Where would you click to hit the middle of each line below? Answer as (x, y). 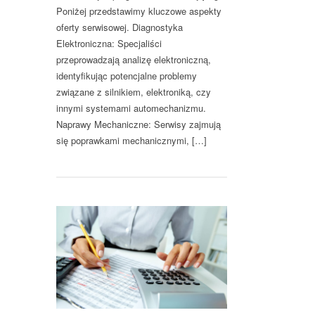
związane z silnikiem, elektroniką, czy (134, 92)
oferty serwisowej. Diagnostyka (120, 27)
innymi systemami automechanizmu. (131, 108)
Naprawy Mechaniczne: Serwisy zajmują (139, 124)
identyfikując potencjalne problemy (127, 76)
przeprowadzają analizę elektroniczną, (134, 60)
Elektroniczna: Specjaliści (109, 44)
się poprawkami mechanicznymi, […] (131, 141)
